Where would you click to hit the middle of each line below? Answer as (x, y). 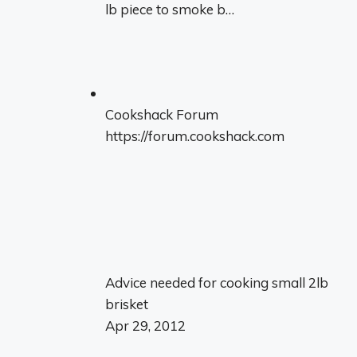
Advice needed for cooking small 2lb (217, 282)
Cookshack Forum (162, 114)
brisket (127, 304)
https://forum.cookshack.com (195, 135)
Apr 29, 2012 (145, 325)
